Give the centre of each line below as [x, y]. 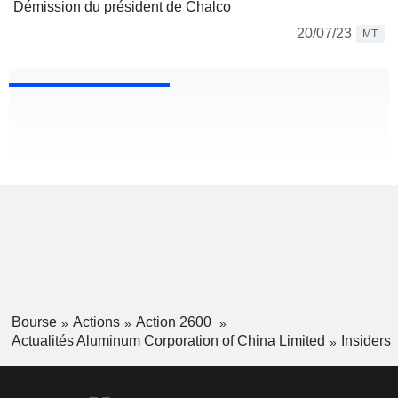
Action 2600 [175, 322]
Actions [96, 322]
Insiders [366, 340]
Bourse [34, 322]
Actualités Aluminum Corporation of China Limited [168, 340]
